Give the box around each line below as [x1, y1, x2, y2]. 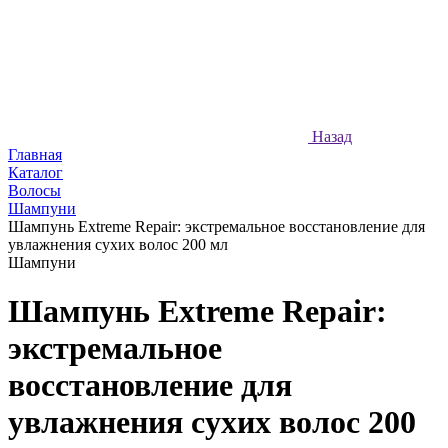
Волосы [8, 182, 61, 199]
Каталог [8, 164, 63, 181]
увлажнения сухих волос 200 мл [8, 236, 228, 253]
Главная [8, 146, 62, 163]
